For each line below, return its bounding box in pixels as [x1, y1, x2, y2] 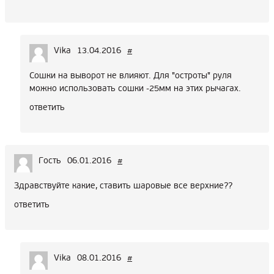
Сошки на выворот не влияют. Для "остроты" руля [29, 70, 232, 81]
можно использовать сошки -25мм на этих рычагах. [29, 83, 241, 94]
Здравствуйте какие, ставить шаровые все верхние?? [14, 180, 232, 191]
